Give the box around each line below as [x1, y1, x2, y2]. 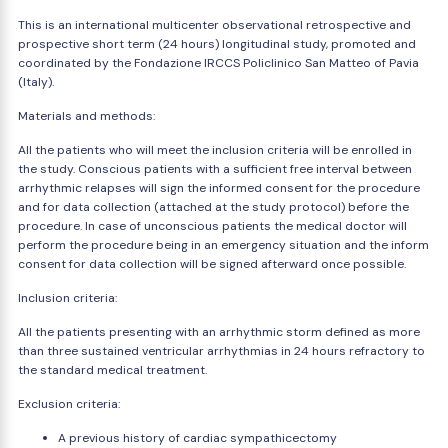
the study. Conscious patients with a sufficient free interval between [18, 161, 412, 177]
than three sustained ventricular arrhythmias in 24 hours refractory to [18, 343, 425, 359]
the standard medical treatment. [18, 362, 207, 378]
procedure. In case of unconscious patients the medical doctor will [18, 218, 407, 234]
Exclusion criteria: [18, 396, 120, 412]
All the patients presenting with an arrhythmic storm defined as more [18, 324, 420, 340]
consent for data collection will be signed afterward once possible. [18, 256, 406, 272]
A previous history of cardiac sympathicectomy [58, 430, 337, 446]
